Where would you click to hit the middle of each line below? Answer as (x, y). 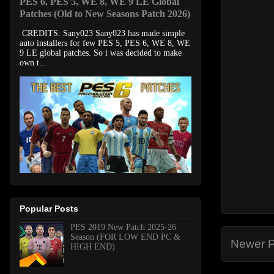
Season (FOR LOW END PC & (125, 237)
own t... (33, 63)
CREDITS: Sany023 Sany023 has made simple (102, 34)
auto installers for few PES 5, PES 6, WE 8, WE (105, 43)
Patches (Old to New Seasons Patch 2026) (105, 14)
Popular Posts (49, 208)
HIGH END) (92, 246)
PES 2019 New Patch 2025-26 (123, 227)
